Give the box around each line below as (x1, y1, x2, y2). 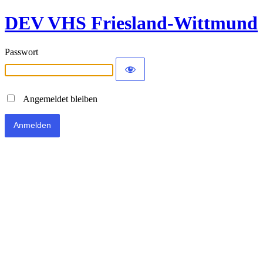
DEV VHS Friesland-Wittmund (5, 12, 258, 34)
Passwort (5, 46, 38, 57)
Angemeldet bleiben (16, 93, 97, 104)
